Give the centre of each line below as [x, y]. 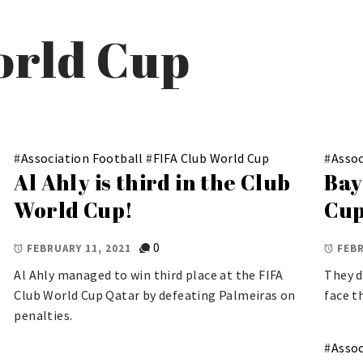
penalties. [43, 316]
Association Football [82, 158]
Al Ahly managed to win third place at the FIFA [149, 275]
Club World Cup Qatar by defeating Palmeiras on [155, 295]
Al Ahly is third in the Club [152, 182]
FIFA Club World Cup [211, 158]
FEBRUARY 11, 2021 [79, 248]
